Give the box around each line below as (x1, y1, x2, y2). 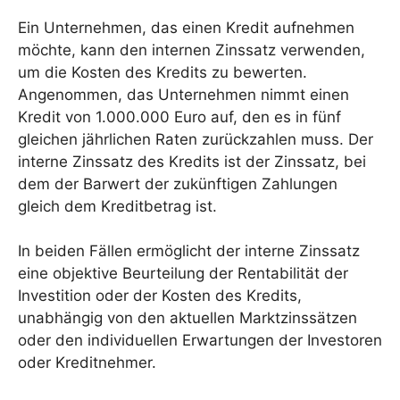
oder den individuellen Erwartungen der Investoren (18, 331, 382, 349)
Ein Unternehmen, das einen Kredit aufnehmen (18, 18, 354, 37)
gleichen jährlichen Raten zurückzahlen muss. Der (18, 129, 373, 148)
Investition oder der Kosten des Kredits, (18, 287, 302, 304)
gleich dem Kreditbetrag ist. (18, 196, 217, 215)
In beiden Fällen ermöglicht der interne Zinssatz (18, 242, 360, 260)
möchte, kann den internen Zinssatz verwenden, (18, 40, 365, 59)
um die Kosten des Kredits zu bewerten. (18, 62, 307, 81)
